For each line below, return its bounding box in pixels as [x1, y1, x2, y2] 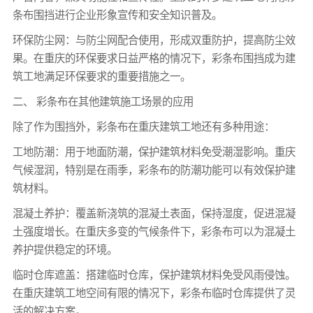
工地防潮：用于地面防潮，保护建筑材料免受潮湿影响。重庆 [12, 145, 296, 158]
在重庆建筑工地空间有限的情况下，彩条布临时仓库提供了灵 [12, 286, 296, 299]
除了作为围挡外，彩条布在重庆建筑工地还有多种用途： [12, 120, 275, 133]
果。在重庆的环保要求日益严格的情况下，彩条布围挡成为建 [12, 52, 296, 64]
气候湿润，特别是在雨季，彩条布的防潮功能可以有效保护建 [12, 163, 296, 176]
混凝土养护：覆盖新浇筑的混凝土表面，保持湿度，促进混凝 [12, 207, 296, 219]
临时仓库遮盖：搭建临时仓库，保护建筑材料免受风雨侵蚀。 [12, 268, 296, 281]
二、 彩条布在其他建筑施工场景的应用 [12, 95, 194, 108]
